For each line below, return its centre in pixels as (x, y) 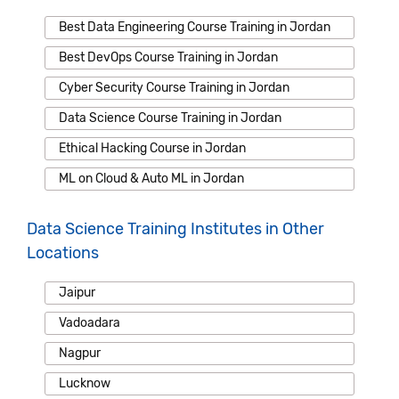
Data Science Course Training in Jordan (170, 118)
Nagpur (80, 353)
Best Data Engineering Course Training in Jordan (195, 27)
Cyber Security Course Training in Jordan (174, 87)
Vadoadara (90, 322)
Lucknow (85, 383)
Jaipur (77, 292)
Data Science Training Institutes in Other (175, 228)
